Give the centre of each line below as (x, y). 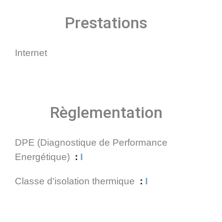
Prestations (106, 23)
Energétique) (44, 157)
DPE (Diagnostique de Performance (91, 142)
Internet (31, 53)
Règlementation (106, 112)
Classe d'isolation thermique (76, 181)
